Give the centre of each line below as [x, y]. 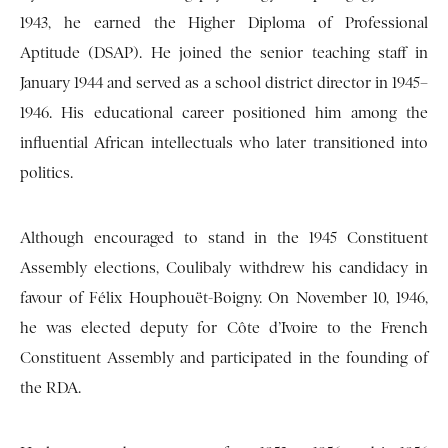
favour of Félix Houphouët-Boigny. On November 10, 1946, [224, 298]
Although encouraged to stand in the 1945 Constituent [224, 238]
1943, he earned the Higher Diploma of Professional [224, 23]
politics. [46, 173]
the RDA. [50, 388]
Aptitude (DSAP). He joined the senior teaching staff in [224, 53]
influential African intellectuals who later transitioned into [224, 143]
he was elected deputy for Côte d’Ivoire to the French [224, 328]
